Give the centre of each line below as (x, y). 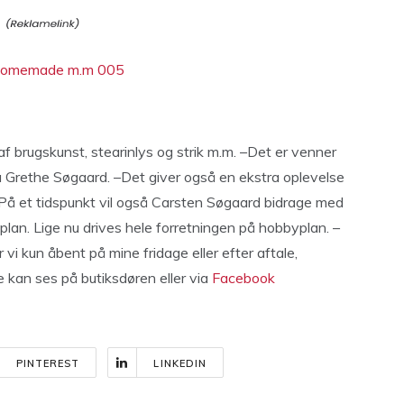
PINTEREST (48, 363)
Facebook (243, 278)
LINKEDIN (180, 363)
